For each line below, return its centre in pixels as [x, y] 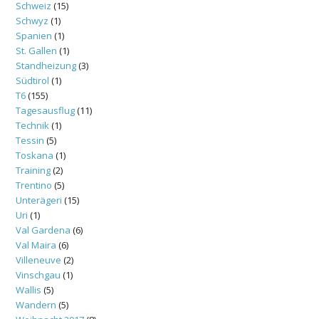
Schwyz [32, 20]
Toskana [35, 155]
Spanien [34, 35]
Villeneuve [38, 260]
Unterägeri [39, 200]
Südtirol [32, 80]
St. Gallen [36, 50]
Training [33, 170]
